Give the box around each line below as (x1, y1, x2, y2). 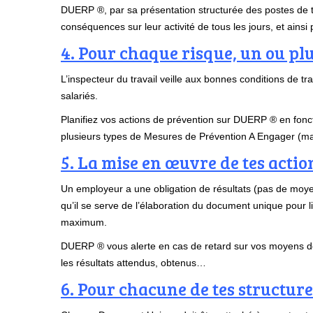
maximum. (61, 217, 107, 228)
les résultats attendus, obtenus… (61, 257, 206, 269)
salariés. (61, 90, 98, 102)
